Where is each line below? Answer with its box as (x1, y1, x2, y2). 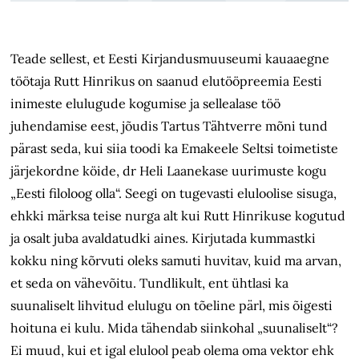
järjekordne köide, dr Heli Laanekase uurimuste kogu (10, 163, 328, 179)
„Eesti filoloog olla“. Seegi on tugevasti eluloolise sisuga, (10, 185, 337, 202)
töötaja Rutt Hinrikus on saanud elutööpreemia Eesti (10, 73, 323, 90)
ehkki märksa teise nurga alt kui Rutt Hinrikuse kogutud (10, 208, 346, 224)
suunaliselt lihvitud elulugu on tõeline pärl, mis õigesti (10, 297, 333, 314)
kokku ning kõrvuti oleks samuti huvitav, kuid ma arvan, (10, 252, 342, 269)
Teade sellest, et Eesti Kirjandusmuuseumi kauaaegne (10, 50, 330, 67)
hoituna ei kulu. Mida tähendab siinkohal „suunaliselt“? (10, 320, 339, 337)
